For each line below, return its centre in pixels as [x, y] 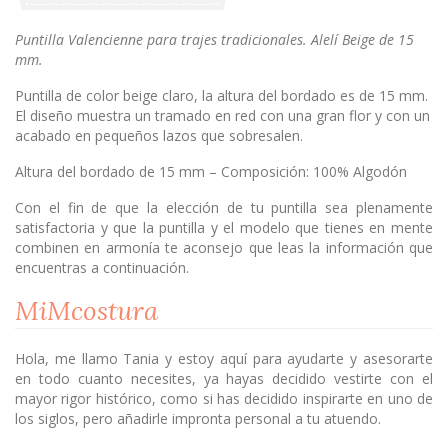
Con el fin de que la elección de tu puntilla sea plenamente [224, 208]
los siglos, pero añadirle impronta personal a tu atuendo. [198, 419]
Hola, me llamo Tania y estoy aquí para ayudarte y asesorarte [224, 359]
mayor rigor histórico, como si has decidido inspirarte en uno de [224, 399]
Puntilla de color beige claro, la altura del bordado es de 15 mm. [221, 96]
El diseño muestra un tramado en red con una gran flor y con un [222, 116]
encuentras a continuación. [102, 268]
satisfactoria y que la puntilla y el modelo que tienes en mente [224, 228]
